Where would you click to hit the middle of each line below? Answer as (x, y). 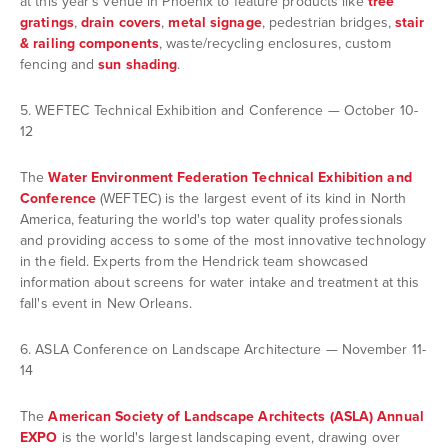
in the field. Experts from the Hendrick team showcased (194, 261)
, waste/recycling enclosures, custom (275, 43)
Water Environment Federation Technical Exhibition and (230, 177)
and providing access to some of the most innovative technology (223, 240)
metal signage (215, 22)
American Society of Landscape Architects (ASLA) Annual (236, 416)
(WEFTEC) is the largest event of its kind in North (251, 198)
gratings (47, 22)
